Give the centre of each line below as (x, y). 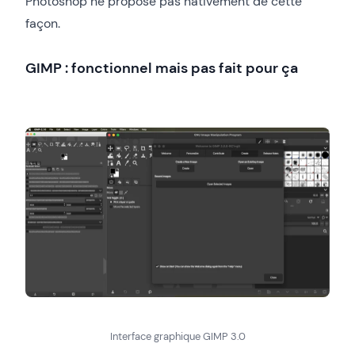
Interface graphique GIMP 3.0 (177, 336)
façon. (43, 23)
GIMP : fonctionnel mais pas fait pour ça (162, 68)
